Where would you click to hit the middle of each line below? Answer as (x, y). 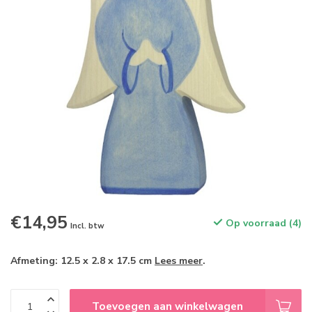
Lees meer (179, 261)
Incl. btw (87, 226)
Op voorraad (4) (262, 223)
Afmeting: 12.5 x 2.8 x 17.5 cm (83, 261)
